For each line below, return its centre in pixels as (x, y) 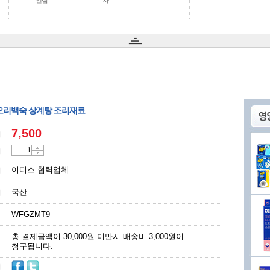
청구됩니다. (32, 246)
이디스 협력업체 (40, 170)
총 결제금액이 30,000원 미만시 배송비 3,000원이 (98, 237)
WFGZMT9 (31, 215)
